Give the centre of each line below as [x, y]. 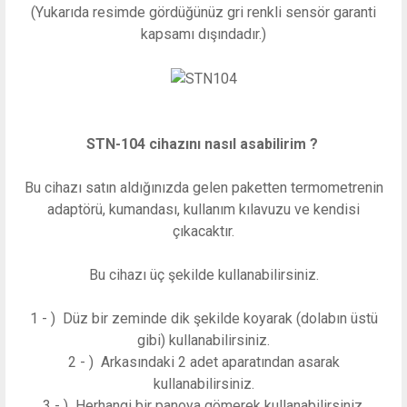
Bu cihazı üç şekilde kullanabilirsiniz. [203, 274]
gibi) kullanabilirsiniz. [203, 340]
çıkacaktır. [203, 231]
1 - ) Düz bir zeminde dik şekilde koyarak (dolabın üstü [203, 318]
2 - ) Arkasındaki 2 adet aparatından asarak [203, 362]
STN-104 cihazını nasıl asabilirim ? [203, 144]
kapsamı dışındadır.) [203, 35]
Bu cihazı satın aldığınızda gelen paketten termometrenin [203, 187]
